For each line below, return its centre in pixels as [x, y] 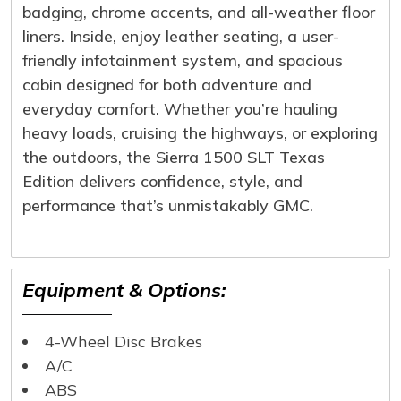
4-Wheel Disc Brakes [124, 341]
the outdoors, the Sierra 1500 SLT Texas [174, 157]
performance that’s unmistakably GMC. [168, 205]
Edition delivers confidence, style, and [162, 181]
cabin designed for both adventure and [167, 84]
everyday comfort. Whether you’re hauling [180, 108]
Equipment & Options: [124, 290]
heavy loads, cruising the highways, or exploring [200, 132]
